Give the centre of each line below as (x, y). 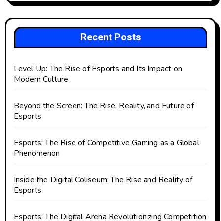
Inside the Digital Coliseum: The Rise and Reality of (103, 180)
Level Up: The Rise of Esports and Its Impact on (98, 69)
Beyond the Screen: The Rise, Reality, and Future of (104, 106)
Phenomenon (37, 154)
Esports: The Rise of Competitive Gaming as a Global (106, 143)
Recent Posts (110, 37)
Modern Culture (41, 80)
